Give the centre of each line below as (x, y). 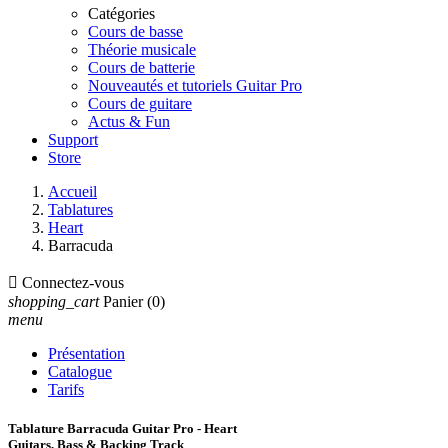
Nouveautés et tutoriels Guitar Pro (195, 85)
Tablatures (80, 209)
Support (73, 139)
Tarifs (66, 389)
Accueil (72, 191)
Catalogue (80, 371)
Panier (123, 301)
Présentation (86, 353)
